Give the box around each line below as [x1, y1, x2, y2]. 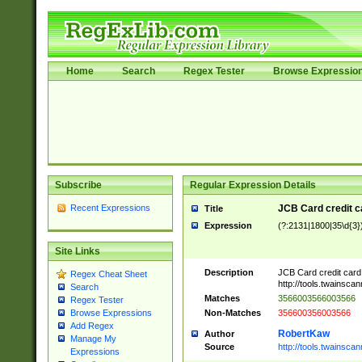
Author [204, 329, 234, 339]
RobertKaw [277, 328, 330, 339]
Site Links [54, 246, 100, 258]
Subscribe [54, 179, 102, 191]
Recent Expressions [69, 203, 150, 213]
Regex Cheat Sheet [69, 269, 147, 280]
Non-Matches [204, 308, 261, 318]
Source [204, 342, 234, 351]
